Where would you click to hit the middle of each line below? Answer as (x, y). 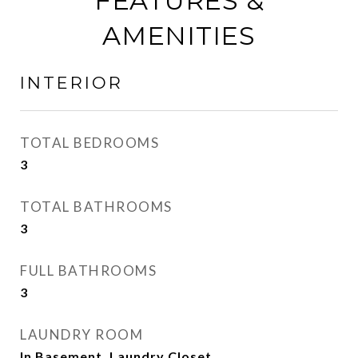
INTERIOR (72, 83)
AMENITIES (179, 36)
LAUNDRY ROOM (82, 334)
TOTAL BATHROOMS (96, 207)
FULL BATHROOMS (88, 270)
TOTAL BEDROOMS (89, 143)
